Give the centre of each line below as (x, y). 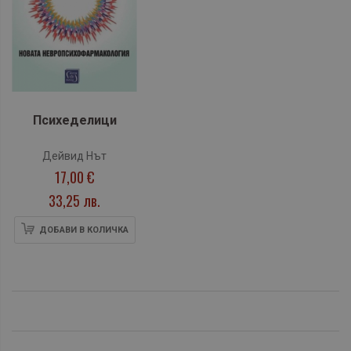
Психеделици (74, 121)
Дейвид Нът (74, 156)
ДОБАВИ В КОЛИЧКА (83, 230)
